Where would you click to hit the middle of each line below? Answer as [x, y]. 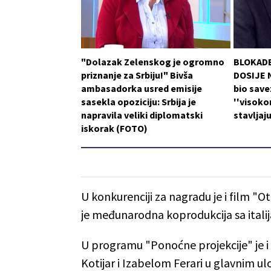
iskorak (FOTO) [114, 128]
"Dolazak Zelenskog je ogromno [153, 61]
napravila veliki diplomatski [142, 115]
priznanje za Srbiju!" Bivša [137, 75]
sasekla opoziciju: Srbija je [139, 101]
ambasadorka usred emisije [142, 88]
